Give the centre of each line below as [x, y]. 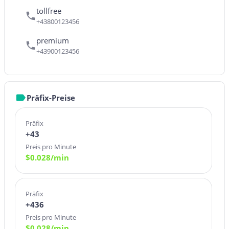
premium [53, 40]
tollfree [49, 10]
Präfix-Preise [51, 98]
